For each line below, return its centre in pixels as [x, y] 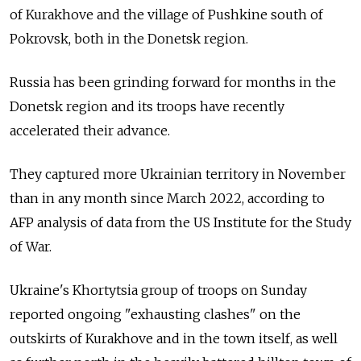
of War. [31, 247]
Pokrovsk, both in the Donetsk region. [129, 39]
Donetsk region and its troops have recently [147, 106]
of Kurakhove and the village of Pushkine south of [166, 15]
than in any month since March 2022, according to [167, 198]
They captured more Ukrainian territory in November [178, 174]
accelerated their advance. [90, 131]
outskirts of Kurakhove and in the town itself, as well [174, 338]
